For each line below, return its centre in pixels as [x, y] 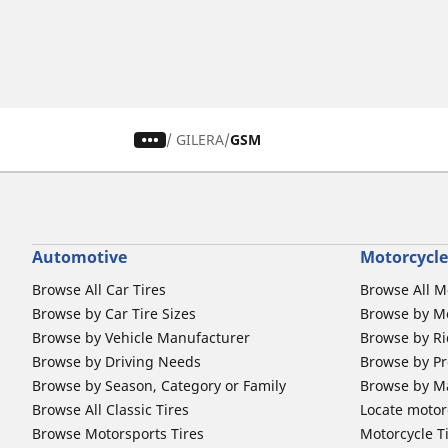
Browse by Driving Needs [116, 362]
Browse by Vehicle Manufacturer [141, 338]
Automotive [79, 257]
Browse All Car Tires [99, 290]
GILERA [200, 140]
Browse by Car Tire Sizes [114, 314]
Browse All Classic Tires [110, 410]
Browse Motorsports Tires [118, 434]
